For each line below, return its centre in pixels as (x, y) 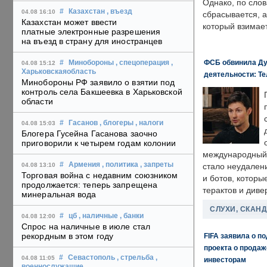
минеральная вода (59, 195)
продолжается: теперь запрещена (90, 185)
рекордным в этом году (68, 236)
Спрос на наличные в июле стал (86, 227)
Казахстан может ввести (69, 22)
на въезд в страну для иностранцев (92, 41)
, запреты (157, 165)
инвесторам (225, 260)
